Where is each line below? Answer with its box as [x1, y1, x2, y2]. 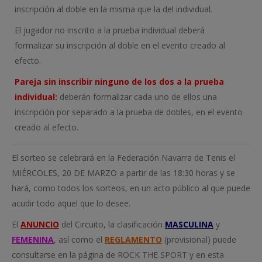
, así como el [54, 233, 105, 245]
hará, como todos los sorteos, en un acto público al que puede [12, 182, 250, 194]
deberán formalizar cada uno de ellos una [60, 91, 217, 102]
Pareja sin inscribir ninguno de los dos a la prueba [15, 75, 224, 87]
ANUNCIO [20, 218, 59, 230]
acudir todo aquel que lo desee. [12, 197, 130, 209]
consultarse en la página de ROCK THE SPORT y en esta [12, 249, 224, 260]
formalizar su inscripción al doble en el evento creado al [15, 39, 225, 51]
